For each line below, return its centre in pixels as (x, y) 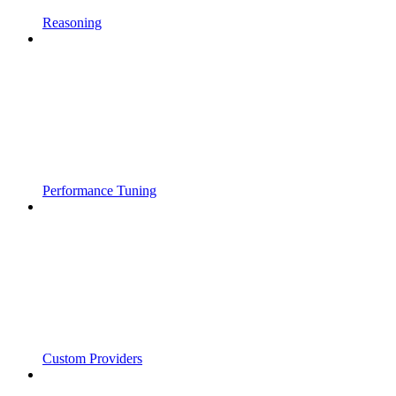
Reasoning (72, 23)
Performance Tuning (99, 191)
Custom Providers (92, 359)
